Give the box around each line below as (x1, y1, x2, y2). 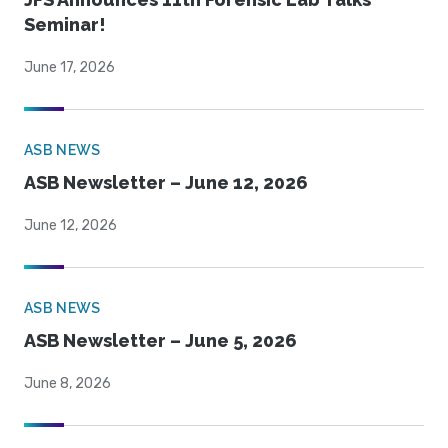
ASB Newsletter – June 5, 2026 (24, 330, 297, 352)
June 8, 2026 (24, 375, 111, 393)
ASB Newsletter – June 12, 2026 (24, 172, 308, 194)
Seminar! (24, 14, 106, 36)
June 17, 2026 (24, 59, 115, 77)
